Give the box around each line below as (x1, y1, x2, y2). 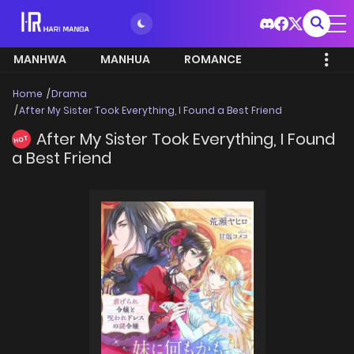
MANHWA (13, 51, 66, 67)
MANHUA (100, 51, 150, 67)
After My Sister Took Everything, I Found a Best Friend (19, 104, 282, 117)
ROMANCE (184, 51, 242, 67)
